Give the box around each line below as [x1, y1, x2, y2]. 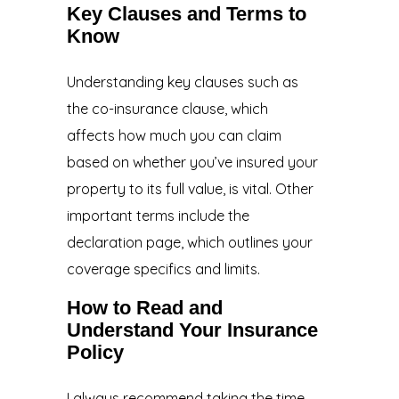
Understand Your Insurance [66, 318, 318, 341]
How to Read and [66, 296, 223, 319]
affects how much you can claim [66, 126, 281, 144]
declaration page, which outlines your [66, 232, 313, 251]
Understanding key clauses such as [66, 72, 298, 91]
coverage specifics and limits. [66, 259, 260, 278]
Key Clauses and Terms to [66, 2, 306, 25]
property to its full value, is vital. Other [66, 179, 313, 198]
